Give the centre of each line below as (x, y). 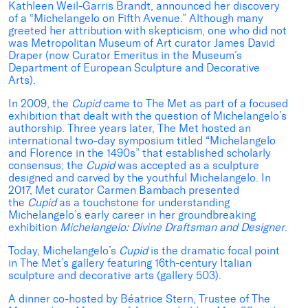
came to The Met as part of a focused (194, 104)
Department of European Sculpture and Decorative (134, 68)
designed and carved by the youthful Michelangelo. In (140, 178)
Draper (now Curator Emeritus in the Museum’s (125, 56)
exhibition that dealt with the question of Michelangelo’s (147, 116)
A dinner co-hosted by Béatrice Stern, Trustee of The (139, 299)
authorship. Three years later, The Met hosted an (130, 129)
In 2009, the (40, 104)
